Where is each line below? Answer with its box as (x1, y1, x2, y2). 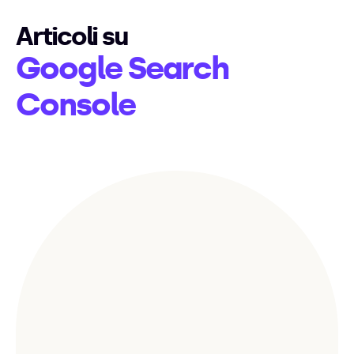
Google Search (16, 49, 228, 88)
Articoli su (16, 21, 127, 51)
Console (16, 85, 135, 124)
